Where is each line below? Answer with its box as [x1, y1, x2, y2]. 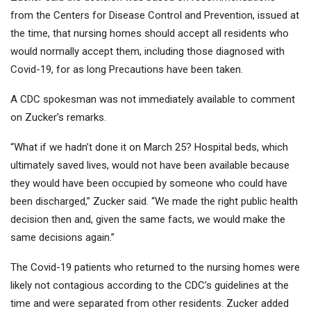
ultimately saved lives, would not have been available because [10, 159, 289, 172]
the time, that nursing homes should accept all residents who [10, 27, 289, 40]
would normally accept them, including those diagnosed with [10, 45, 285, 58]
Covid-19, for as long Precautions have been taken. [10, 63, 243, 76]
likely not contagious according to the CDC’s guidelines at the [10, 279, 289, 292]
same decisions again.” [10, 231, 115, 244]
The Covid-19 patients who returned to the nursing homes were [10, 261, 300, 274]
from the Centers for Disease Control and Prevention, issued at [10, 9, 299, 22]
